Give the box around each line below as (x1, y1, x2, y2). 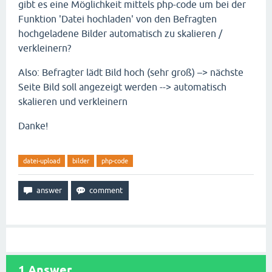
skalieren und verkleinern (18, 96, 127, 107)
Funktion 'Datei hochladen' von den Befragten (18, 13, 217, 24)
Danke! (18, 120, 48, 131)
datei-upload (23, 157, 60, 165)
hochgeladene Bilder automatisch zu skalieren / (18, 28, 222, 39)
